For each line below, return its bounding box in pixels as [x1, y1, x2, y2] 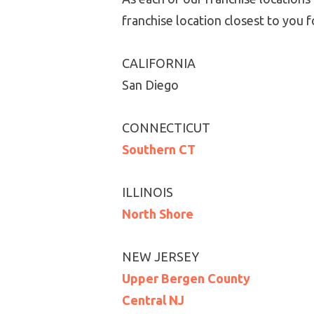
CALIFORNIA [122, 56, 196, 70]
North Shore [122, 207, 193, 221]
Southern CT [122, 142, 196, 156]
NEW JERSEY [122, 250, 199, 264]
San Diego [122, 78, 179, 92]
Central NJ [122, 293, 184, 307]
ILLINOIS [122, 185, 173, 199]
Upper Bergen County [122, 271, 250, 285]
